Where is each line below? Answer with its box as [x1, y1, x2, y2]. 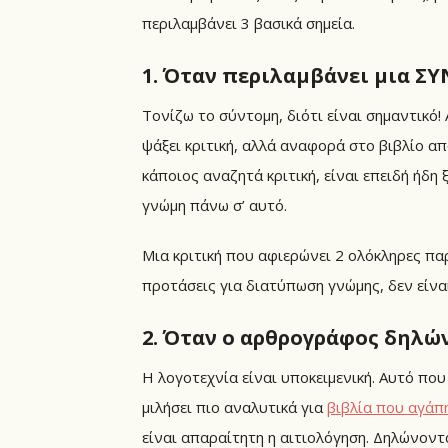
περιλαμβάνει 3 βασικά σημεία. [142, 12, 355, 33]
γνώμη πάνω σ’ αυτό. [142, 194, 287, 215]
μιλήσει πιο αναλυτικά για [142, 396, 327, 417]
